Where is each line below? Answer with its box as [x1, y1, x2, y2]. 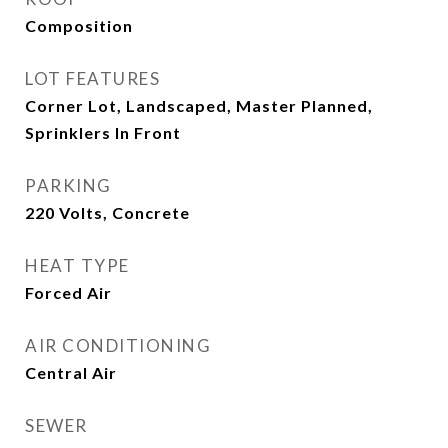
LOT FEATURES [25, 68, 160, 89]
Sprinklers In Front [25, 123, 181, 142]
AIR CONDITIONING [25, 335, 211, 356]
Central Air [25, 363, 117, 382]
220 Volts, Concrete [25, 203, 190, 222]
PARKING [25, 175, 112, 196]
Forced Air [25, 283, 112, 302]
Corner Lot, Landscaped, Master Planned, [25, 96, 373, 115]
